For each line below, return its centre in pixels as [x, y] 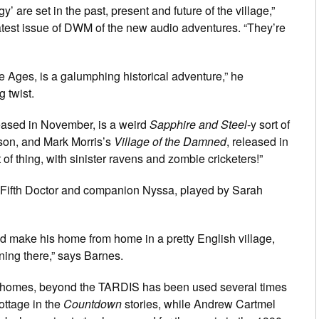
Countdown [93, 303]
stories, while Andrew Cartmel [199, 303]
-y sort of [268, 124]
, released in [257, 141]
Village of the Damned [170, 141]
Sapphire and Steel [198, 124]
